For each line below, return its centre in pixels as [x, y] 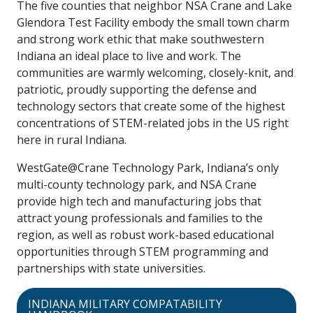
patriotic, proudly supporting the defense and [137, 90]
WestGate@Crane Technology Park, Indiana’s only [148, 168]
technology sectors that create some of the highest [151, 107]
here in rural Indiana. [72, 140]
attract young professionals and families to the [140, 218]
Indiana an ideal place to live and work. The [129, 56]
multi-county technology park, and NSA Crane [137, 185]
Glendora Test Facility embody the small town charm [153, 23]
